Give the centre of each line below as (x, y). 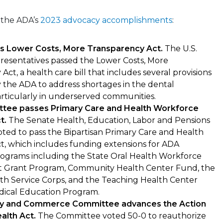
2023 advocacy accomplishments (106, 20)
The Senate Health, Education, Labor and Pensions (109, 120)
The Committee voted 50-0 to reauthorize (122, 216)
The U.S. (180, 48)
